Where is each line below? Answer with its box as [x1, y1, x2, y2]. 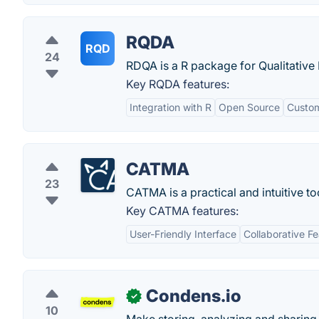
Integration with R [130, 101, 211, 114]
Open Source [219, 101, 280, 114]
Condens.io [146, 286, 241, 307]
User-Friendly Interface [130, 228, 236, 241]
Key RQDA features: [126, 77, 229, 92]
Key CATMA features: [126, 204, 239, 219]
